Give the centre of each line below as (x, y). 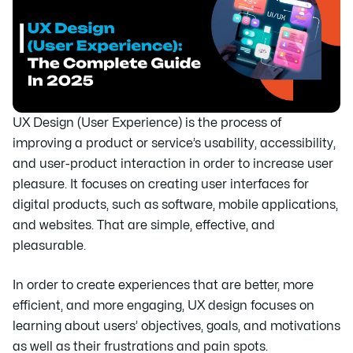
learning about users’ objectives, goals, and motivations (176, 326)
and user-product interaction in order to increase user (173, 164)
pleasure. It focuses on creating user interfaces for (161, 184)
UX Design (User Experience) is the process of (147, 123)
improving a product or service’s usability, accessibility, (174, 143)
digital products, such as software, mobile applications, (175, 205)
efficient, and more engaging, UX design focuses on (163, 306)
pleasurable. (49, 246)
